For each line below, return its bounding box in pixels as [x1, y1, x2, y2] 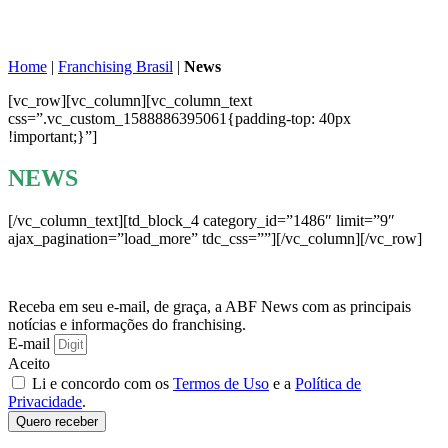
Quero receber [16, 414, 98, 430]
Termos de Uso [173, 375, 269, 393]
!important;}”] [8, 127, 97, 145]
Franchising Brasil [58, 57, 173, 75]
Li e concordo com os [32, 375, 173, 393]
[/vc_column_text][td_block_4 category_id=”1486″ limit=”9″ [8, 212, 395, 230]
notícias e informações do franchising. [8, 316, 246, 334]
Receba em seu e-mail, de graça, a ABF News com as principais [8, 298, 411, 316]
